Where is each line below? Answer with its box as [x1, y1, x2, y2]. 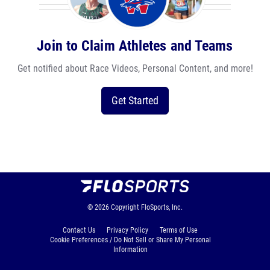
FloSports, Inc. [141, 203, 183, 212]
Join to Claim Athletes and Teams [37, 37, 233, 54]
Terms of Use [160, 226, 198, 234]
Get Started [111, 94, 159, 107]
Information [113, 245, 148, 254]
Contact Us [63, 226, 95, 234]
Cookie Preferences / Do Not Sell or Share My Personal [49, 236, 211, 244]
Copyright [111, 203, 139, 212]
